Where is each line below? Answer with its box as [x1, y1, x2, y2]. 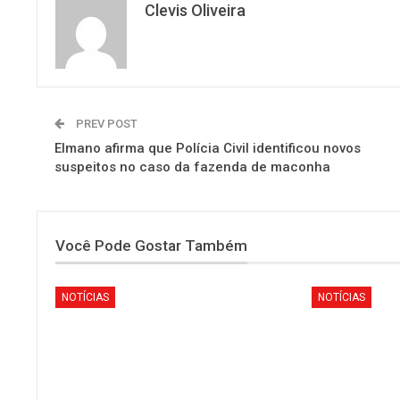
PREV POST [73, 117, 137, 131]
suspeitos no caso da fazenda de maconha [54, 159, 330, 176]
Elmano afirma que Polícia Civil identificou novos [54, 140, 361, 157]
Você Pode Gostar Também [55, 237, 247, 255]
